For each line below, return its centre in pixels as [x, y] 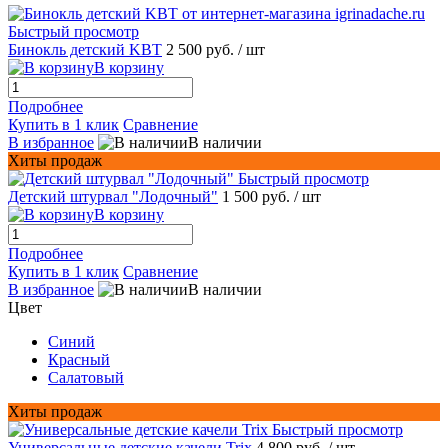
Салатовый [86, 378]
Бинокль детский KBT [85, 50]
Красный [79, 360]
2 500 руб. [202, 50]
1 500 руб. [258, 197]
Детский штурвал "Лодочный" [113, 197]
